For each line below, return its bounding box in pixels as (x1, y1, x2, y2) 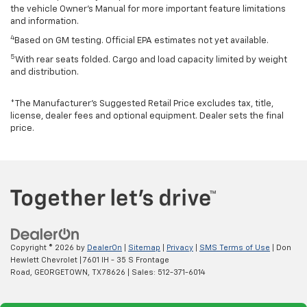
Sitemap (128, 243, 160, 251)
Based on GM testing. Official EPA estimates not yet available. (14, 36, 269, 46)
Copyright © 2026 (10, 243, 76, 251)
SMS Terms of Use (199, 243, 270, 251)
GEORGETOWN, (32, 268, 90, 276)
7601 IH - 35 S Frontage (82, 256, 169, 264)
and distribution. (10, 68, 79, 77)
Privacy (167, 243, 193, 251)
